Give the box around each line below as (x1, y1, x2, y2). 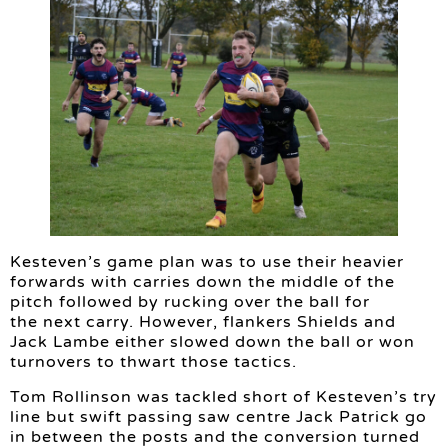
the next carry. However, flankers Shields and (10, 312, 396, 333)
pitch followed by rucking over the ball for (10, 292, 370, 313)
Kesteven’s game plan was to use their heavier (10, 252, 404, 273)
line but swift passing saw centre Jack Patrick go (10, 406, 427, 427)
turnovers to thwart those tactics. (10, 352, 297, 373)
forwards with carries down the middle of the (10, 272, 395, 293)
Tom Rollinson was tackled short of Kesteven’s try (10, 386, 437, 407)
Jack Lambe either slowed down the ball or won (10, 332, 415, 353)
